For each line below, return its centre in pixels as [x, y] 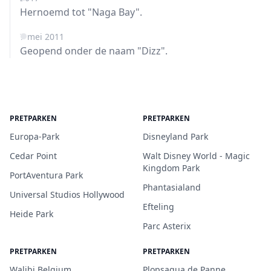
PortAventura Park [46, 175]
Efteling [158, 207]
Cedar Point [33, 156]
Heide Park [31, 214]
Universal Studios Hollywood [67, 194]
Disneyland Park [175, 136]
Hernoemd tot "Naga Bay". [81, 12]
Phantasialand [172, 187]
